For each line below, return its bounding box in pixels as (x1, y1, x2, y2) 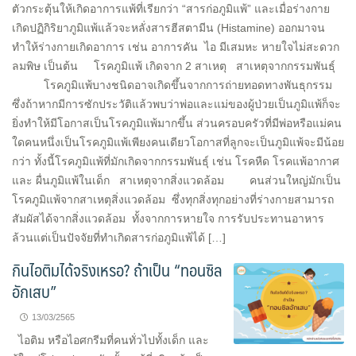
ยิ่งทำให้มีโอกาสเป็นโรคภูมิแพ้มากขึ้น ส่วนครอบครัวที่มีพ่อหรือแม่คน (12, 117, 342, 130)
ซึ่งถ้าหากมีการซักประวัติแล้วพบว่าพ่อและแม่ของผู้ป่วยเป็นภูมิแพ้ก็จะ (12, 98, 341, 110)
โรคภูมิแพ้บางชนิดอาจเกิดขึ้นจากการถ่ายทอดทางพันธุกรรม (12, 79, 332, 91)
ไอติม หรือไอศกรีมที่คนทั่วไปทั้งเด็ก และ (12, 334, 209, 346)
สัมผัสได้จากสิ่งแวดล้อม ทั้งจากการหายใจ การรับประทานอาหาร (12, 212, 324, 225)
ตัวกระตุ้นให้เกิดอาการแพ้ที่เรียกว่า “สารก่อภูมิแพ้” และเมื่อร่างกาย (12, 2, 330, 15)
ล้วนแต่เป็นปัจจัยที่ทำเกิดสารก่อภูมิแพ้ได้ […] (12, 231, 226, 244)
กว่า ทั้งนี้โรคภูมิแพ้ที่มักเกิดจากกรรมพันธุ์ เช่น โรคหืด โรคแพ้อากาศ (12, 155, 339, 168)
